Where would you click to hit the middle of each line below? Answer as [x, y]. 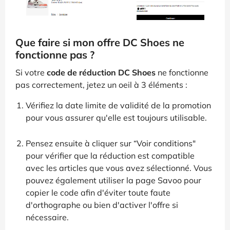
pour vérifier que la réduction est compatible [110, 156]
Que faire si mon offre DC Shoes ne [100, 43]
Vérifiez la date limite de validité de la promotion [118, 106]
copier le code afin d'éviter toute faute [98, 193]
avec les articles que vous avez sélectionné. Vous [119, 168]
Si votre [31, 73]
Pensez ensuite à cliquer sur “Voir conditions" [111, 143]
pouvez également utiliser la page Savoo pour [113, 180]
